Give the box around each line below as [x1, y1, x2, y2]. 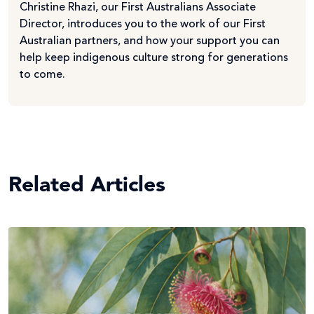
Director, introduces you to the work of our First [20, 18, 266, 30]
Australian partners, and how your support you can [20, 35, 280, 47]
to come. [20, 69, 65, 81]
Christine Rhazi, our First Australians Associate [20, 1, 256, 13]
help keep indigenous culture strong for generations [20, 52, 288, 64]
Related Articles [8, 175, 165, 196]
